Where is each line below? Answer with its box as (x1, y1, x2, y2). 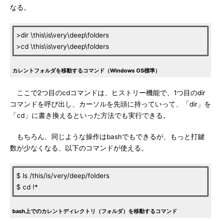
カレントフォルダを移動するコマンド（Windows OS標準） (12, 67, 160, 74)
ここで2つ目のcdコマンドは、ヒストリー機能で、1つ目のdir (10, 89, 205, 97)
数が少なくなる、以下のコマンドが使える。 (10, 144, 148, 152)
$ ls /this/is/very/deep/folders (16, 172, 110, 180)
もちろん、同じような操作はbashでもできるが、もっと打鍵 (10, 133, 205, 141)
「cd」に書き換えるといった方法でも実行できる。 (10, 111, 170, 119)
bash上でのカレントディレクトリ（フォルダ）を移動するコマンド (12, 208, 177, 215)
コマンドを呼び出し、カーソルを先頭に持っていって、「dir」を (10, 100, 211, 108)
